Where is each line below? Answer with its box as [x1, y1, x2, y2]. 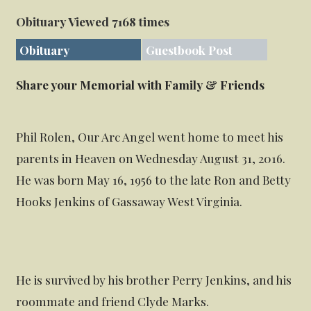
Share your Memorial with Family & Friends [16, 76, 265, 93]
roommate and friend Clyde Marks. [16, 293, 210, 310]
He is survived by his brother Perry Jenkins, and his [16, 271, 292, 288]
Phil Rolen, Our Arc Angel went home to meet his [16, 128, 284, 144]
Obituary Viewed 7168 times [16, 13, 170, 30]
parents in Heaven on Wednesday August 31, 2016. [16, 149, 286, 166]
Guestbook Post [146, 42, 233, 58]
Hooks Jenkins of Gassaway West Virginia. [16, 192, 243, 209]
